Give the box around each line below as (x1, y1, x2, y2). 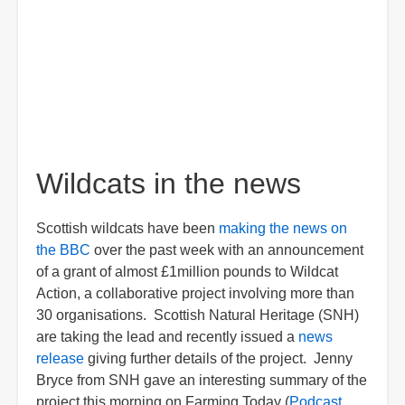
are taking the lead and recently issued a (36, 329, 298, 344)
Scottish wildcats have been (36, 221, 219, 236)
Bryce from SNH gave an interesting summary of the (36, 372, 367, 388)
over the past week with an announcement (90, 242, 363, 258)
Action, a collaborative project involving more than (36, 286, 354, 301)
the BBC (36, 242, 90, 258)
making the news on (219, 221, 347, 236)
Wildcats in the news (36, 167, 301, 200)
